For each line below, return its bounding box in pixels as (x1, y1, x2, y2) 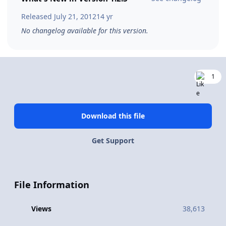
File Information (14, 179, 89, 191)
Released (21, 11, 54, 21)
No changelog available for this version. (21, 25, 148, 35)
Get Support (92, 136, 134, 146)
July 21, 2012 (54, 11, 96, 21)
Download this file (81, 110, 145, 121)
